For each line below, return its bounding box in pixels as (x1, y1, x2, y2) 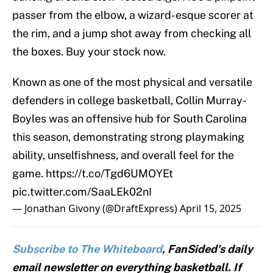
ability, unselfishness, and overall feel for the (12, 149, 234, 162)
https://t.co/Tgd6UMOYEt (46, 167, 173, 180)
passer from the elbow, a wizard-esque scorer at (12, 9, 253, 22)
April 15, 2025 (180, 202, 241, 216)
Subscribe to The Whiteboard (12, 243, 162, 256)
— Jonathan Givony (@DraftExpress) (12, 202, 180, 216)
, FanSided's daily (162, 243, 253, 256)
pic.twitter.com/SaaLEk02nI (12, 185, 152, 199)
